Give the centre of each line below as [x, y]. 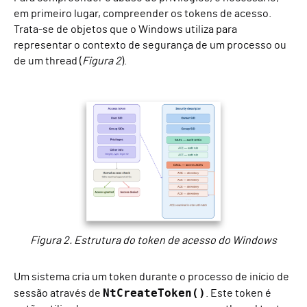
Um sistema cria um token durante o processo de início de [151, 277]
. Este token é [238, 293]
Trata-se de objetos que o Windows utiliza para [125, 29]
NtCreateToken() [154, 293]
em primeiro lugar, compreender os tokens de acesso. [143, 13]
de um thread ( [48, 61]
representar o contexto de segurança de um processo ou [150, 45]
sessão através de [58, 293]
